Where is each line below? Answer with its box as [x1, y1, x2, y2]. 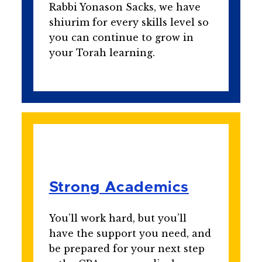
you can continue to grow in [49, 32, 194, 44]
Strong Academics [49, 180, 189, 195]
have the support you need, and [49, 227, 211, 240]
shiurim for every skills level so [49, 16, 209, 29]
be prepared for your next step [49, 243, 205, 255]
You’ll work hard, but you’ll [49, 212, 187, 225]
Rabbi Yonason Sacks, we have [49, 1, 201, 13]
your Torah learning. [49, 47, 155, 59]
